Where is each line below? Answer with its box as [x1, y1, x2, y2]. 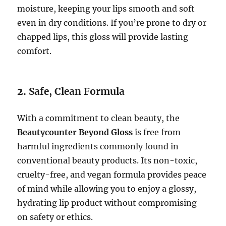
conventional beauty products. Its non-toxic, [17, 155, 198, 165]
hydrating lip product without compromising [17, 197, 197, 208]
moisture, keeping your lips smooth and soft [17, 3, 195, 14]
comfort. [17, 45, 52, 56]
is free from [133, 127, 181, 137]
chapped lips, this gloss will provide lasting [17, 31, 189, 42]
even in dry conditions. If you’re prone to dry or [17, 17, 207, 28]
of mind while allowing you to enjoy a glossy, [17, 183, 197, 194]
